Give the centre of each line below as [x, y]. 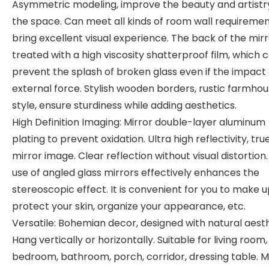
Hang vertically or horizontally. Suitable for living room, [140, 240]
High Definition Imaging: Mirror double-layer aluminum [139, 122]
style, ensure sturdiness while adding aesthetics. [124, 105]
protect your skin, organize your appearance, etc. [129, 206]
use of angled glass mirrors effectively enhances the [136, 173]
